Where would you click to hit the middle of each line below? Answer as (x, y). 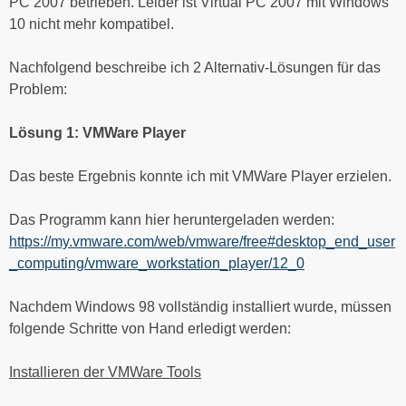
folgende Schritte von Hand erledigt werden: (150, 328)
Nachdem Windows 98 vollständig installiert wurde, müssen (200, 306)
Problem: (38, 89)
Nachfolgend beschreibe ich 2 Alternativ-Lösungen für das (195, 67)
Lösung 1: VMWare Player (97, 132)
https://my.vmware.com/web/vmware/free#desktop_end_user (202, 241)
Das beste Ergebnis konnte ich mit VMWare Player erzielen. (200, 176)
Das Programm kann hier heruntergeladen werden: (172, 219)
